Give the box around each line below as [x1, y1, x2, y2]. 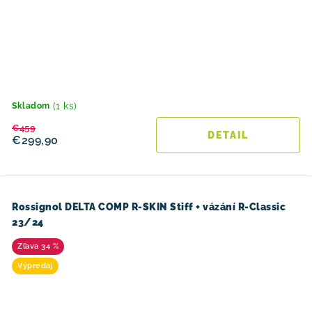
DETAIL [208, 130, 249, 141]
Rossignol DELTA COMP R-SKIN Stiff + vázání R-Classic [12, 201, 286, 212]
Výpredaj [17, 261, 53, 270]
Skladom [12, 101, 50, 111]
